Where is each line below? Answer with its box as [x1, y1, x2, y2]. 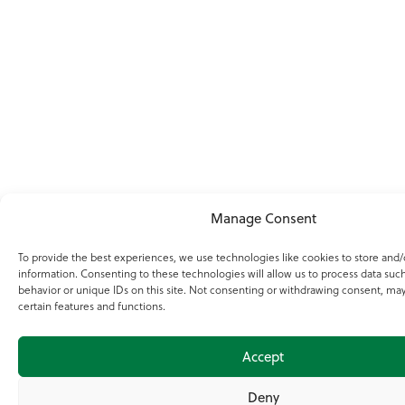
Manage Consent [210, 209, 316, 228]
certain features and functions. [18, 297, 165, 314]
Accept [242, 346, 284, 366]
